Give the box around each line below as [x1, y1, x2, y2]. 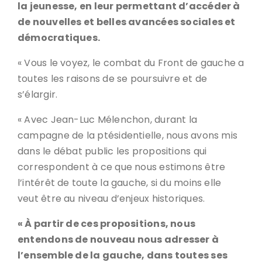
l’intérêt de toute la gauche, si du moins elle [18, 176, 222, 189]
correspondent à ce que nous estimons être [18, 160, 226, 174]
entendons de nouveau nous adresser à [18, 233, 219, 246]
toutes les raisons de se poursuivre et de [18, 72, 208, 85]
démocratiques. [18, 31, 101, 44]
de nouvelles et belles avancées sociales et [18, 15, 236, 29]
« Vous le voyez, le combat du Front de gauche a [18, 56, 244, 70]
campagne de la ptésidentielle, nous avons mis [18, 129, 238, 142]
